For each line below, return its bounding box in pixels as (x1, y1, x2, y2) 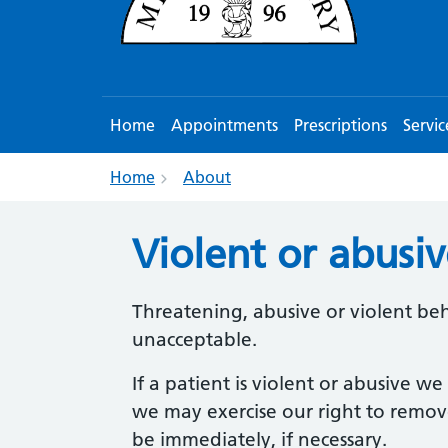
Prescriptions (294, 115, 387, 136)
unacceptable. (132, 328, 257, 352)
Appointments (171, 115, 278, 136)
